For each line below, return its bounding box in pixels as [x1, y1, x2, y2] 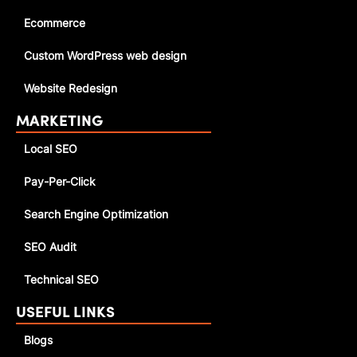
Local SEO [24, 143, 77, 156]
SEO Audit [24, 241, 76, 254]
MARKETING [16, 115, 103, 131]
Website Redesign [24, 82, 117, 96]
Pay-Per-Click [24, 175, 96, 189]
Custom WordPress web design [24, 49, 186, 63]
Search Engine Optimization [24, 208, 168, 222]
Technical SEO [24, 273, 99, 287]
